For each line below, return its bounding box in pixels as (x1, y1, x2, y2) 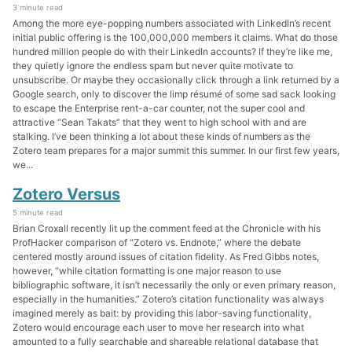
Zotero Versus (13, 184, 120, 203)
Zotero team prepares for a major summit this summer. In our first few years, (13, 145, 339, 157)
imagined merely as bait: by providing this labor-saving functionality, (13, 306, 311, 319)
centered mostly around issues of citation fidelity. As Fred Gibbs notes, (13, 250, 319, 262)
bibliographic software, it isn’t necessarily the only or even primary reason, (13, 278, 335, 291)
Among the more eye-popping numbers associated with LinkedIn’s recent (13, 17, 331, 30)
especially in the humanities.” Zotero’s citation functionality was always (13, 292, 324, 305)
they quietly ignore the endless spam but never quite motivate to (13, 60, 293, 72)
